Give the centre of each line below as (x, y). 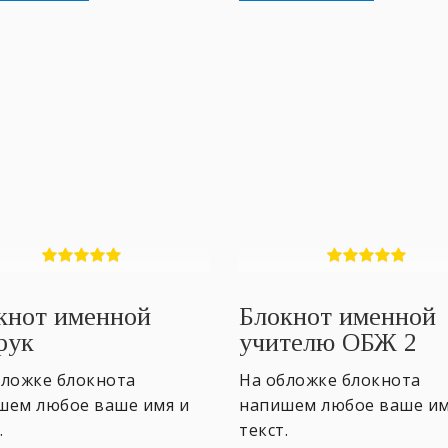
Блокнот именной (337, 316)
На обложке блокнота (330, 379)
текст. (263, 429)
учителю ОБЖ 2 (328, 342)
